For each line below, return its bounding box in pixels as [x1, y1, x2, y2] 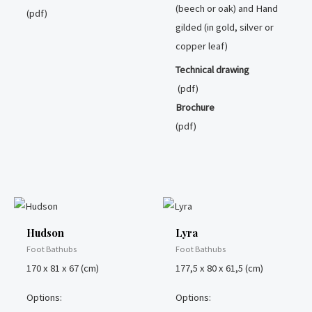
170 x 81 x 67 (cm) [26, 262, 99, 275]
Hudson [26, 225, 64, 240]
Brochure [175, 101, 214, 114]
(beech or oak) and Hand [175, 1, 278, 15]
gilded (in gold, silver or [175, 20, 274, 33]
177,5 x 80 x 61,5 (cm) [175, 262, 263, 275]
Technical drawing [175, 63, 249, 76]
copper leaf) [175, 39, 228, 52]
